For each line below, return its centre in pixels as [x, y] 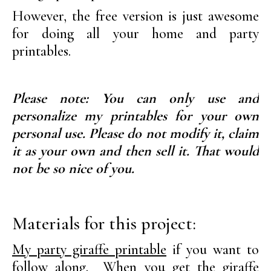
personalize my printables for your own [135, 116]
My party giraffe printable [89, 249]
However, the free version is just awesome [135, 16]
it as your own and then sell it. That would [135, 151]
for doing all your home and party [135, 33]
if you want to [213, 249]
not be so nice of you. [73, 168]
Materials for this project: [104, 223]
